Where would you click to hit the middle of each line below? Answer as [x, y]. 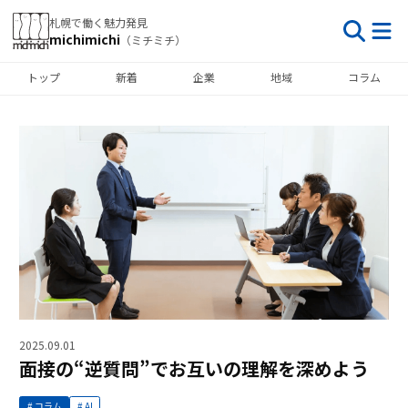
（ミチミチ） [153, 40]
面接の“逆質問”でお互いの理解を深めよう [194, 368]
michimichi [85, 39]
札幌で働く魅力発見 [98, 22]
